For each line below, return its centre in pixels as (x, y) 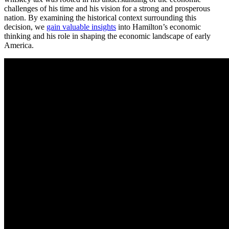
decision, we (25, 27)
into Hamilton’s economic (158, 27)
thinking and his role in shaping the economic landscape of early (107, 36)
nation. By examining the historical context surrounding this (100, 17)
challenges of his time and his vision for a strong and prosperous (107, 8)
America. (19, 45)
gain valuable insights (81, 27)
